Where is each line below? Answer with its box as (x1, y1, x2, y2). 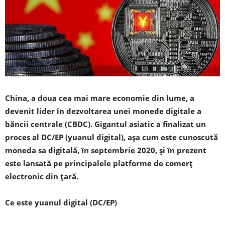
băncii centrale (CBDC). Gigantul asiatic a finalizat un (5, 119, 206, 130)
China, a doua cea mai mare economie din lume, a (5, 93, 194, 103)
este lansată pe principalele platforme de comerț (5, 158, 193, 169)
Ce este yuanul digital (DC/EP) (5, 197, 117, 208)
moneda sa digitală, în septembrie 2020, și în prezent (5, 145, 206, 156)
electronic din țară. (5, 171, 78, 182)
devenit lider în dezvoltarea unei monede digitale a (5, 106, 201, 117)
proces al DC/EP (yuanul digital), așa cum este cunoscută (5, 132, 218, 143)
